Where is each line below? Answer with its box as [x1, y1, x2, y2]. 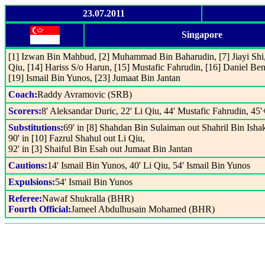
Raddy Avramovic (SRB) [37, 89, 132, 99]
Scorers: [8, 106, 41, 116]
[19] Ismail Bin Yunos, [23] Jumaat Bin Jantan [8, 73, 180, 83]
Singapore [181, 30, 222, 40]
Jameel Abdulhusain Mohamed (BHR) [71, 204, 215, 214]
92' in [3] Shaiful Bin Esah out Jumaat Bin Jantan [8, 144, 192, 154]
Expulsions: [8, 177, 55, 187]
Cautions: [8, 160, 47, 170]
